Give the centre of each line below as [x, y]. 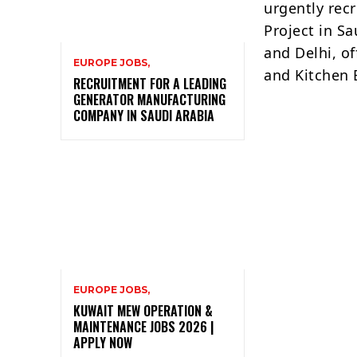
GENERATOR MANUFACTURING [149, 99]
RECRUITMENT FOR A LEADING [150, 83]
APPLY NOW [103, 343]
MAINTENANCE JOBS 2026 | [143, 327]
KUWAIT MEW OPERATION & [143, 311]
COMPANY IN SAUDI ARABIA [144, 115]
